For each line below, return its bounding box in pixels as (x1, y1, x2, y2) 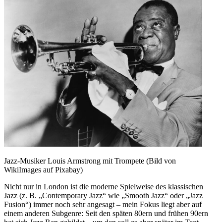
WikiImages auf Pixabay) (4, 165, 83, 174)
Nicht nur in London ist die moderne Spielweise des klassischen (4, 182, 203, 191)
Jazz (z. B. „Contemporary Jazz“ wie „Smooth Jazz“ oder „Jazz (4, 191, 203, 200)
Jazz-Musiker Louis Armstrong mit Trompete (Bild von (4, 156, 176, 165)
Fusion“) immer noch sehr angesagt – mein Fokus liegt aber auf (4, 200, 202, 209)
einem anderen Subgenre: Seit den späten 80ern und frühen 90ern (4, 209, 208, 218)
